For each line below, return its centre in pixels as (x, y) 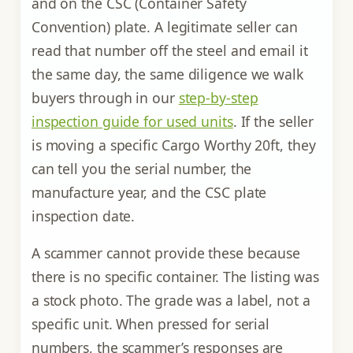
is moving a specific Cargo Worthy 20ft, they (173, 145)
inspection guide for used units (132, 121)
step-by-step (218, 97)
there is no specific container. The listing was (175, 277)
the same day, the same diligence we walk (167, 74)
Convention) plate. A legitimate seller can (164, 26)
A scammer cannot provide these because (166, 253)
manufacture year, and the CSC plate (149, 192)
